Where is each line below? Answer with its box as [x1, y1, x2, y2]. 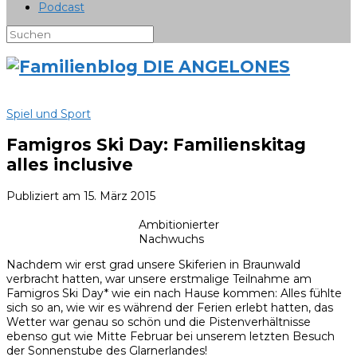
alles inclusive [6, 155, 133, 175]
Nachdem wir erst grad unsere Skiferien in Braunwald [6, 257, 300, 272]
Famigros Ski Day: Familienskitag [6, 135, 306, 155]
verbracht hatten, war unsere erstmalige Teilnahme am [6, 271, 312, 286]
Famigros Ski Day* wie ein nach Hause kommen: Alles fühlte [6, 285, 342, 300]
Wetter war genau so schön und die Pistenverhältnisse [6, 314, 311, 329]
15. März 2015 [84, 188, 155, 203]
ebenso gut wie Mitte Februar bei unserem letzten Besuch [6, 328, 335, 343]
